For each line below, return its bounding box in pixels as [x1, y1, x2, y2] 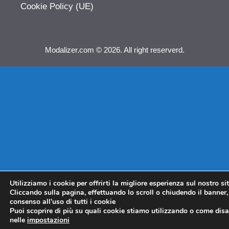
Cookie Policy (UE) [20, 1, 94, 11]
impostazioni [27, 215, 70, 225]
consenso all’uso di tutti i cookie [10, 197, 116, 207]
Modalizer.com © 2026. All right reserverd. [44, 45, 185, 54]
